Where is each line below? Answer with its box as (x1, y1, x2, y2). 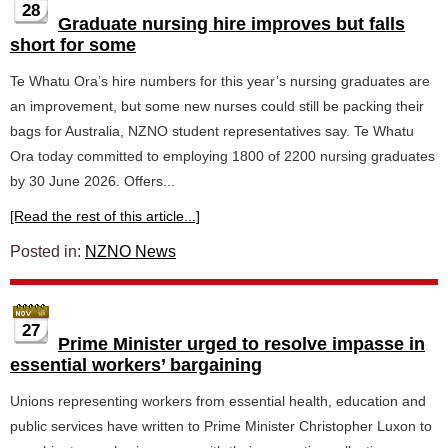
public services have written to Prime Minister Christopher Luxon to (10, 418, 432, 434)
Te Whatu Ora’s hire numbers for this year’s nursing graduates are (10, 73, 430, 89)
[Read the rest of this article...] (10, 208, 200, 224)
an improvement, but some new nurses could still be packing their (10, 98, 424, 114)
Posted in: (10, 243, 85, 260)
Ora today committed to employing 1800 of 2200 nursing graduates (10, 148, 435, 164)
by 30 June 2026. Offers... (10, 173, 175, 189)
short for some (10, 35, 136, 55)
